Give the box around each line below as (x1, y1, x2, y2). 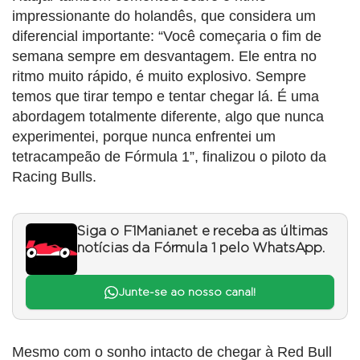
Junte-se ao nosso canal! (117, 286, 256, 298)
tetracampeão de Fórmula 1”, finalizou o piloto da (12, 149, 326, 166)
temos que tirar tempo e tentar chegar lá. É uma (12, 88, 319, 105)
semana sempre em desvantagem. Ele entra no (12, 48, 317, 65)
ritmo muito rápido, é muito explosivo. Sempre (12, 68, 306, 85)
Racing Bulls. (12, 169, 96, 186)
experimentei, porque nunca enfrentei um (12, 129, 276, 145)
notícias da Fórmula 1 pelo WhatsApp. (77, 242, 325, 256)
